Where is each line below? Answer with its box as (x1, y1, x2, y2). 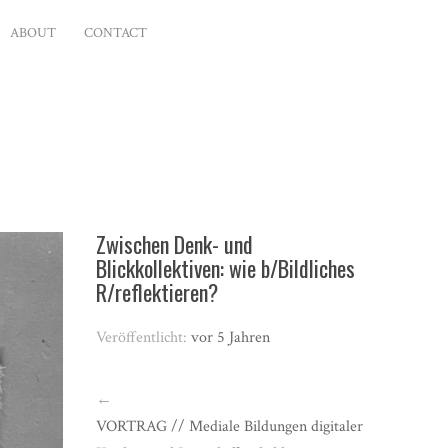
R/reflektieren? (96, 276, 219, 308)
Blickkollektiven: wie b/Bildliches (96, 252, 356, 284)
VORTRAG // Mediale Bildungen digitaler (96, 416, 364, 437)
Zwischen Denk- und (96, 228, 254, 260)
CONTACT (84, 24, 147, 42)
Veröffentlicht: (96, 327, 192, 348)
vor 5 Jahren (191, 327, 271, 348)
